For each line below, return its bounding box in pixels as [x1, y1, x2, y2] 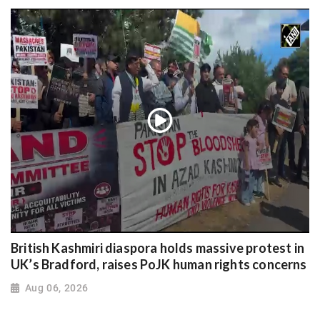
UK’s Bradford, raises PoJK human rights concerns [11, 256, 307, 273]
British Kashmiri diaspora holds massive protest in [11, 240, 304, 256]
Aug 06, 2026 [24, 281, 89, 294]
